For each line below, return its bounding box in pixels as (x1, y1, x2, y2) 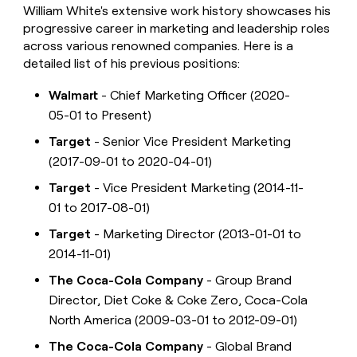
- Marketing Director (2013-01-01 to (91, 226, 302, 242)
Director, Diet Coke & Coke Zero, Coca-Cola (49, 292, 308, 308)
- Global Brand (203, 339, 292, 355)
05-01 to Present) (49, 108, 152, 124)
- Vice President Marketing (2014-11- (91, 180, 304, 196)
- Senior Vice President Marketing (91, 134, 292, 150)
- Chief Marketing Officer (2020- (98, 88, 291, 104)
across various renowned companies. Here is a (23, 38, 294, 54)
